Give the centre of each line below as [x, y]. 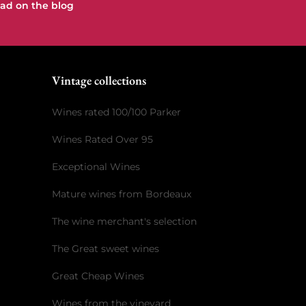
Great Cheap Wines [98, 276]
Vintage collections [99, 81]
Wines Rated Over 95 [102, 140]
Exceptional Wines [96, 167]
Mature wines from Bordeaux [122, 194]
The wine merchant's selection [124, 222]
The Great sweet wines [106, 249]
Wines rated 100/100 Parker [116, 112]
